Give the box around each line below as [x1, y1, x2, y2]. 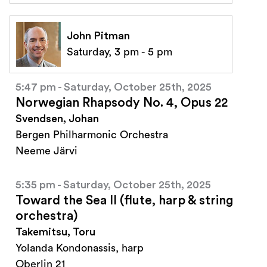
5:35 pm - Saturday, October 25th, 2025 [15, 179, 211, 191]
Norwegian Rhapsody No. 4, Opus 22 [15, 97, 228, 110]
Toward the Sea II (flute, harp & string [15, 194, 233, 207]
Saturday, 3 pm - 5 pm [67, 46, 172, 58]
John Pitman [67, 30, 130, 42]
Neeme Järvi [15, 145, 77, 157]
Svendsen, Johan [15, 113, 99, 125]
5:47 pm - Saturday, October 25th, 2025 [15, 82, 212, 93]
